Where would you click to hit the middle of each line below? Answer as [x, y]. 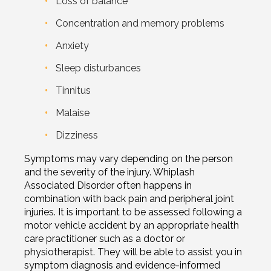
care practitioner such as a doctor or [105, 238]
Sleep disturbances [98, 68]
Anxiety [72, 45]
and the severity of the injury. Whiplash [109, 172]
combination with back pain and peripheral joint [129, 198]
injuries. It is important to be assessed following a [133, 212]
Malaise [73, 113]
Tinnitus [73, 90]
